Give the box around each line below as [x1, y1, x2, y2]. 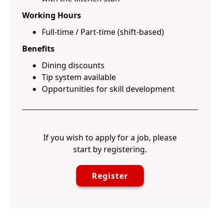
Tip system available [42, 72, 116, 82]
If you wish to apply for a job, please [43, 132, 177, 143]
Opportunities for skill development [42, 83, 175, 94]
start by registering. [73, 144, 147, 155]
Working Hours [22, 10, 81, 21]
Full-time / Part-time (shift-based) [42, 27, 164, 37]
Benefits [22, 43, 55, 54]
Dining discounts [42, 60, 105, 71]
